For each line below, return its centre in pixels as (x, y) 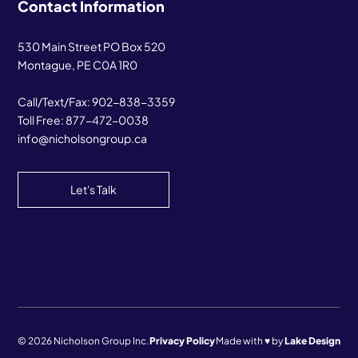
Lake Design (312, 341)
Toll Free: (42, 119)
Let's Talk (94, 189)
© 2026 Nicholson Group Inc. (84, 341)
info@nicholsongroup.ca (83, 138)
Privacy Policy (182, 341)
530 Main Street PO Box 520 (92, 46)
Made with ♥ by (250, 341)
